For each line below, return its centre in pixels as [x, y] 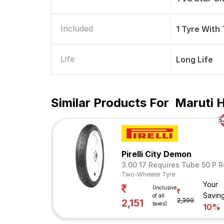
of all [158, 195]
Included [77, 28]
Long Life [195, 59]
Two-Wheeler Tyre [148, 174]
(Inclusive [165, 187]
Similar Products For [110, 103]
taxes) [160, 203]
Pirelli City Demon [156, 154]
